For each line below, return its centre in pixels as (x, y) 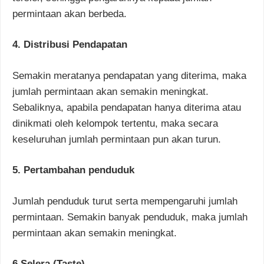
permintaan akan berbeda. (70, 14)
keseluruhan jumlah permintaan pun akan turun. (117, 139)
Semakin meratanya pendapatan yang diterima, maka (129, 75)
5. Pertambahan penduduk (73, 170)
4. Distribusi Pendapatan (70, 45)
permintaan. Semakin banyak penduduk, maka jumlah (130, 217)
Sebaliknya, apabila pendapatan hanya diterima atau (127, 107)
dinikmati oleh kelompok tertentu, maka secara (115, 123)
